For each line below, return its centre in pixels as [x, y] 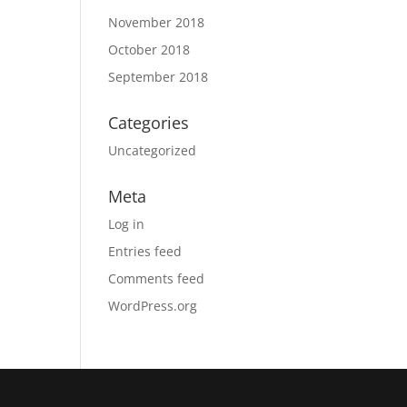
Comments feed [157, 278]
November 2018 [157, 22]
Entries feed [145, 251]
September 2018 [159, 77]
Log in [127, 224]
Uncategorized [153, 150]
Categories [149, 123]
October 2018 [149, 50]
